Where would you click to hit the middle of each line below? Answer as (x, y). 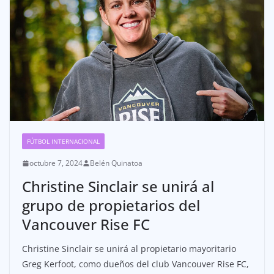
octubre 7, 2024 (56, 163)
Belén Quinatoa (116, 163)
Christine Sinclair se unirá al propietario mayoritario (129, 249)
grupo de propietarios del (111, 206)
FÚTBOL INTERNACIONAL (63, 142)
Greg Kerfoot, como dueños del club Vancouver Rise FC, (135, 264)
